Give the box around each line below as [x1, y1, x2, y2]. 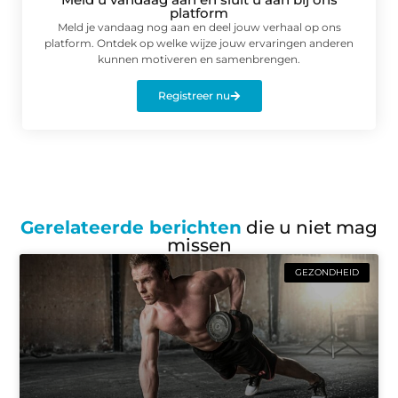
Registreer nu [157, 88, 230, 102]
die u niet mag [242, 217, 378, 239]
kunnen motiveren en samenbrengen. [98, 52, 300, 66]
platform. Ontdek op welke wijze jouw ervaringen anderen [44, 36, 354, 50]
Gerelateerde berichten [20, 217, 242, 239]
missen [166, 235, 232, 257]
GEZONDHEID [294, 267, 359, 279]
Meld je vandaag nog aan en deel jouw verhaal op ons [57, 20, 341, 34]
